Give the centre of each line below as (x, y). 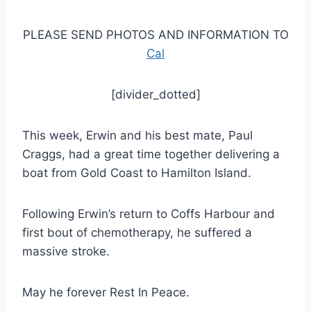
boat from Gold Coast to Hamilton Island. (137, 173)
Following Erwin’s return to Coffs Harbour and (149, 213)
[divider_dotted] (155, 94)
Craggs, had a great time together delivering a (151, 154)
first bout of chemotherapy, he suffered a (137, 232)
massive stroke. (66, 251)
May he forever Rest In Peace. (106, 292)
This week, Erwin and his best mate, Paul (137, 135)
